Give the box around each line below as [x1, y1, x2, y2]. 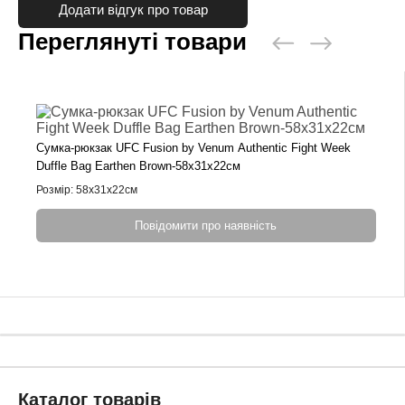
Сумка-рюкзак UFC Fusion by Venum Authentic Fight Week [36, 140, 352, 155]
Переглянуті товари [18, 27, 247, 55]
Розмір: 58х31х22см [36, 183, 138, 196]
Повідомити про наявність [135, 218, 278, 232]
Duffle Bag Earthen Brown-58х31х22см [36, 158, 241, 173]
